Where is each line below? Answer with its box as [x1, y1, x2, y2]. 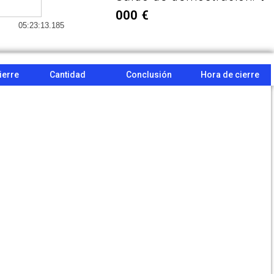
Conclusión [125, 70, 172, 80]
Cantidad [49, 70, 86, 80]
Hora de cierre [201, 70, 260, 80]
